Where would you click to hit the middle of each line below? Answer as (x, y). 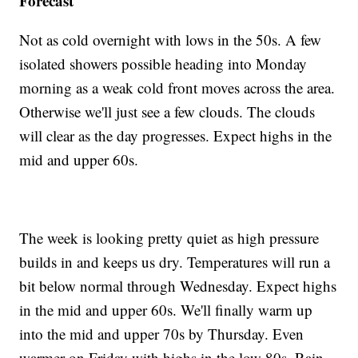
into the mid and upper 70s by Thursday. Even (162, 334)
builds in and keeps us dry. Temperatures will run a (175, 262)
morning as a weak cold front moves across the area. (177, 88)
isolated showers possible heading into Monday (163, 64)
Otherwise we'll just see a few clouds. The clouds (167, 112)
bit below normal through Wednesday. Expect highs (178, 286)
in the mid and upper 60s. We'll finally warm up (166, 310)
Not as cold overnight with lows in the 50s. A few (171, 40)
